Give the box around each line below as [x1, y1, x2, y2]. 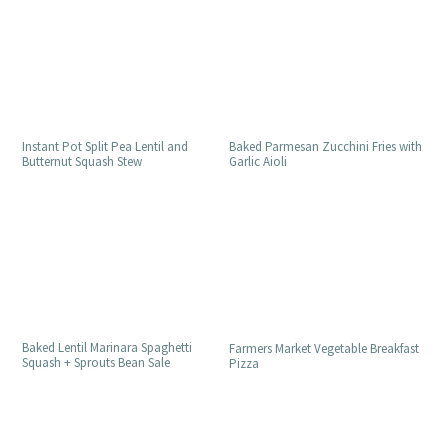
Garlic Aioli [229, 153, 291, 171]
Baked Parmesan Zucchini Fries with [229, 138, 423, 156]
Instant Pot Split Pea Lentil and [22, 138, 189, 156]
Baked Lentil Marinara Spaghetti [22, 339, 193, 357]
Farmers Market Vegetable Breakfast [229, 340, 420, 358]
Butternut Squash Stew [22, 153, 143, 171]
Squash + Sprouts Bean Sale [22, 354, 171, 372]
